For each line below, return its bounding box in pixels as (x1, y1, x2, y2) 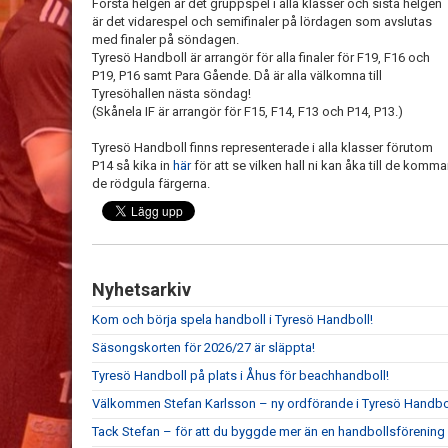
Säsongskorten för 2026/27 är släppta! (92, 340, 315, 355)
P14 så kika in (92, 158, 173, 173)
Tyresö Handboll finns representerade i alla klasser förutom (92, 140, 433, 155)
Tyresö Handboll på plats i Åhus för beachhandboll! (92, 368, 389, 383)
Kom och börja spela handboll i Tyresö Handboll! (92, 312, 373, 327)
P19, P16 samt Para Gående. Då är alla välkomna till (92, 68, 382, 83)
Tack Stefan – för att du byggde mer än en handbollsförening (92, 424, 445, 439)
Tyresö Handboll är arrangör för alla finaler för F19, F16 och (92, 50, 430, 65)
